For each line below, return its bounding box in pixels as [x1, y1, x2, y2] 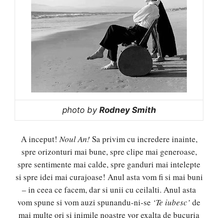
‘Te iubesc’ [153, 197, 190, 208]
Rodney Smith [99, 105, 156, 115]
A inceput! [20, 133, 59, 145]
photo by [62, 105, 99, 115]
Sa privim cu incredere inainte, [90, 133, 198, 145]
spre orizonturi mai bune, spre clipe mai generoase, [21, 146, 197, 157]
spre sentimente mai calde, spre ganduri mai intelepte [18, 159, 200, 170]
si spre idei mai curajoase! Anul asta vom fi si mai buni [15, 171, 203, 182]
